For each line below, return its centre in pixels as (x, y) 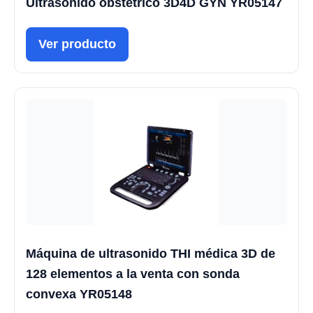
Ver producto (77, 44)
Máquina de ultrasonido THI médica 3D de (151, 253)
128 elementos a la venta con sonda (133, 274)
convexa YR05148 (79, 294)
